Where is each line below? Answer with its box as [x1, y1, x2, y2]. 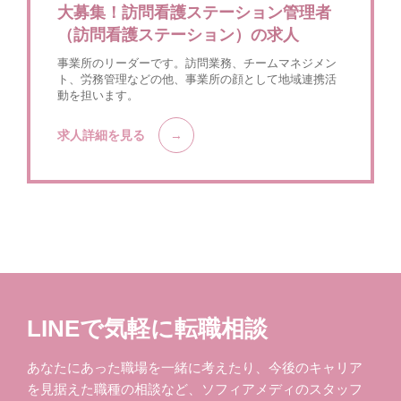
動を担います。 [57, 89, 139, 103]
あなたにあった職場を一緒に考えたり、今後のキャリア [27, 360, 363, 376]
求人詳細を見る [57, 127, 145, 142]
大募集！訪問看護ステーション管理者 [57, 4, 331, 22]
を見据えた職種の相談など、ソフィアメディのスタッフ [27, 381, 363, 397]
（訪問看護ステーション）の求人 [57, 26, 299, 45]
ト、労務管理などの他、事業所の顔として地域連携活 [57, 73, 337, 87]
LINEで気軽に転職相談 [27, 315, 268, 343]
